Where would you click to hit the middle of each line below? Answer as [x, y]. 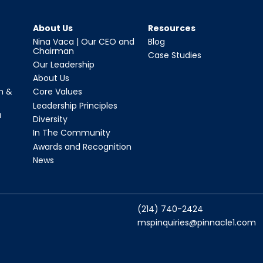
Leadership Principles [75, 105]
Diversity [50, 119]
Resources [172, 28]
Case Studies [175, 55]
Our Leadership [63, 64]
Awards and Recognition [82, 146]
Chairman [53, 51]
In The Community [71, 133]
